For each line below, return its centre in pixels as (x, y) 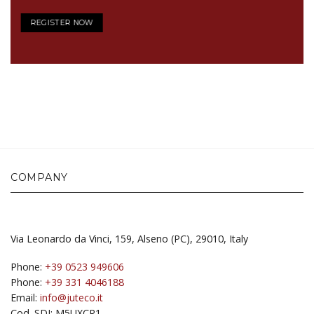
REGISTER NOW (62, 23)
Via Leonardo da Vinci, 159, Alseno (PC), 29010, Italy (129, 238)
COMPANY (39, 178)
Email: (25, 298)
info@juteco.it (71, 298)
